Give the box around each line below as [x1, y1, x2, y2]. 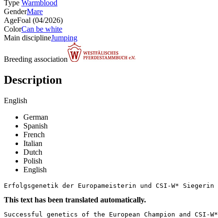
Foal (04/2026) [17, 16, 63, 24]
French [23, 130, 45, 139]
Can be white [21, 24, 62, 33]
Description [4, 73, 62, 86]
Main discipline [4, 33, 51, 42]
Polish [23, 156, 42, 165]
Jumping [51, 33, 77, 42]
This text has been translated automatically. [4, 195, 146, 204]
